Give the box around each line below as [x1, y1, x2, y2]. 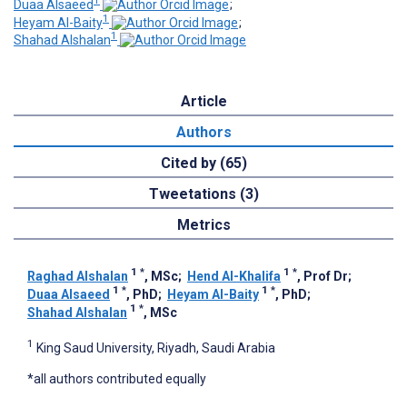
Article [180, 93, 227, 111]
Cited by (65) [160, 154, 247, 173]
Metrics [176, 216, 231, 234]
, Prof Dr [297, 269, 348, 284]
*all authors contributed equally [27, 371, 206, 386]
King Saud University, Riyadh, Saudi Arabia [36, 340, 275, 355]
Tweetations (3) [148, 185, 259, 203]
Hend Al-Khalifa [187, 269, 281, 284]
